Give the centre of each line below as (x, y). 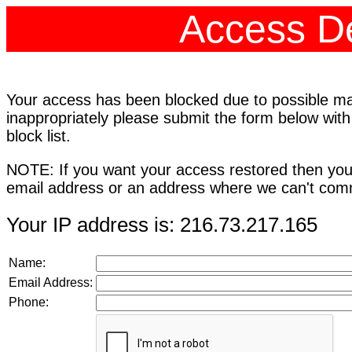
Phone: (29, 302)
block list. (38, 136)
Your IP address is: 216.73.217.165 (162, 225)
